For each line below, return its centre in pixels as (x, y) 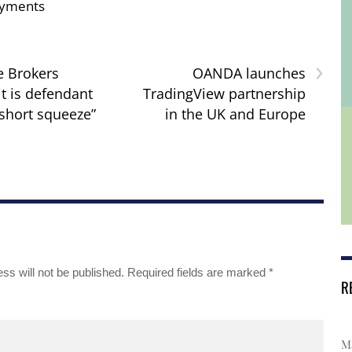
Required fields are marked (198, 273)
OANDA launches (249, 73)
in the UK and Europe (235, 114)
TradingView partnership (224, 94)
